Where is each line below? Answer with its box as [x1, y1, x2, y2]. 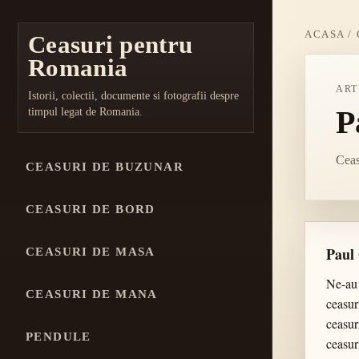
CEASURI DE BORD [26, 203, 155, 216]
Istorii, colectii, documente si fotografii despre [28, 89, 239, 102]
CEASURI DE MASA [26, 245, 155, 258]
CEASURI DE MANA [26, 288, 158, 301]
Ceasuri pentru [28, 30, 193, 58]
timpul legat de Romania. [28, 105, 143, 118]
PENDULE [26, 330, 91, 343]
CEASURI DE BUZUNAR [26, 160, 184, 173]
